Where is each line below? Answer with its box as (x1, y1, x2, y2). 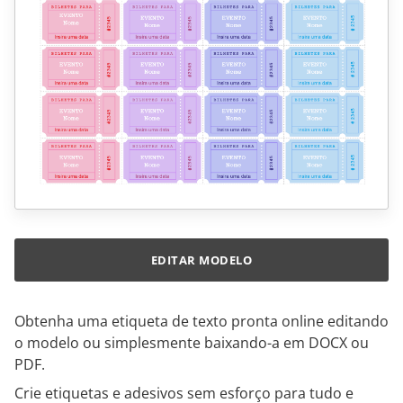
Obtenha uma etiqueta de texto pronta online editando (14, 311, 389, 332)
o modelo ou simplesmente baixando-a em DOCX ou (14, 333, 369, 354)
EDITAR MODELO (150, 252, 253, 269)
